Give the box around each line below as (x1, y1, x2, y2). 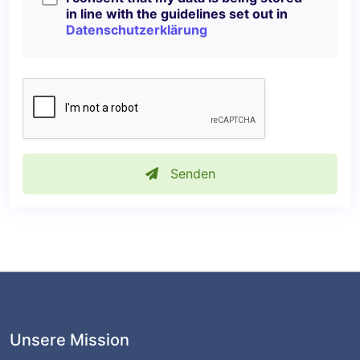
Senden (166, 166, 215, 182)
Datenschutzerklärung (66, 21, 207, 38)
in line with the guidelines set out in (66, 5, 288, 22)
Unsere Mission (10, 329, 129, 350)
